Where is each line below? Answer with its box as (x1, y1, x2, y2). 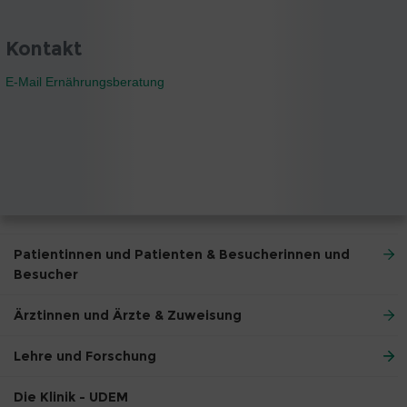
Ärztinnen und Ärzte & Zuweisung (14, 307, 242, 324)
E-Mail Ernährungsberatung (5, 74, 164, 89)
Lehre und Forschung (14, 348, 156, 365)
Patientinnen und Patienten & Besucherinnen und (14, 246, 350, 263)
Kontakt (5, 37, 82, 61)
